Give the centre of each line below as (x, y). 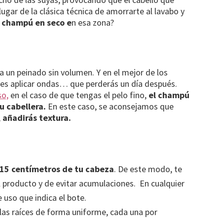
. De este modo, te (148, 169)
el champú (169, 95)
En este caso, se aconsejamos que (111, 106)
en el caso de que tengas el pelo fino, (78, 95)
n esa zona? (93, 22)
